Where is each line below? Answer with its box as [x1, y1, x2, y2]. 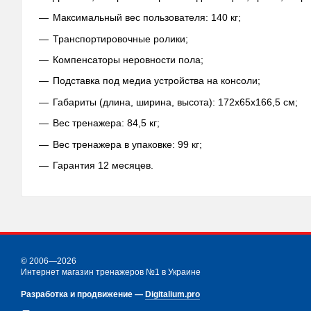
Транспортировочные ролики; [53, 33, 188, 44]
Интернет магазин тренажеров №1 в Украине [21, 267, 201, 278]
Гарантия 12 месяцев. [53, 160, 153, 171]
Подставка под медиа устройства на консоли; [53, 75, 260, 87]
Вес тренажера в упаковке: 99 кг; [53, 138, 202, 150]
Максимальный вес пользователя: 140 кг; [53, 12, 241, 24]
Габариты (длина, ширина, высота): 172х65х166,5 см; [53, 96, 298, 108]
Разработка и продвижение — [21, 289, 145, 300]
